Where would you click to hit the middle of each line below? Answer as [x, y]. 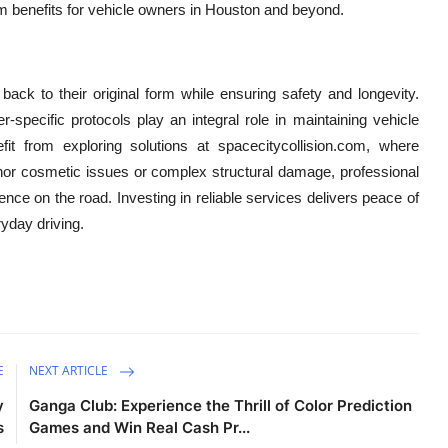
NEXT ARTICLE [70, 371]
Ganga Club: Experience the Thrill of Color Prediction [221, 405]
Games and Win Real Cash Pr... [140, 427]
